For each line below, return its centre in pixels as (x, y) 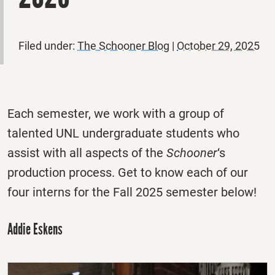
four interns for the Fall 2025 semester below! (132, 192)
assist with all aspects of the (87, 153)
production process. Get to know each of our (128, 172)
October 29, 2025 (218, 45)
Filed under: (48, 45)
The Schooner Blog (123, 45)
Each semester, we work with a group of (116, 113)
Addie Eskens (35, 229)
